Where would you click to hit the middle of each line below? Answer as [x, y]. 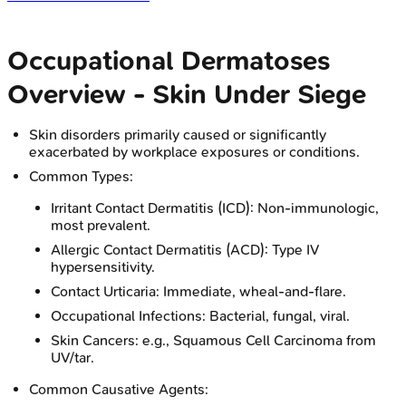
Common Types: [81, 176]
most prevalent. [101, 225]
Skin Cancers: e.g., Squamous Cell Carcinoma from [213, 340]
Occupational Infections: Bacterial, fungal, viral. [200, 315]
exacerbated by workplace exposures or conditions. [194, 151]
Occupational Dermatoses [169, 61]
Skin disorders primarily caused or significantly [178, 134]
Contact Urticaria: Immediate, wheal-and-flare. [198, 291]
